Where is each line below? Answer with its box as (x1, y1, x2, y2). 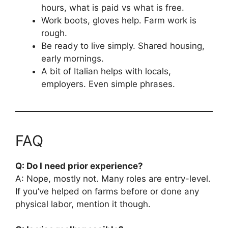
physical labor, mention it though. (15, 198, 151, 209)
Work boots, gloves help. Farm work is (41, 15, 196, 25)
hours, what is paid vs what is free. (41, 2, 184, 13)
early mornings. (41, 53, 104, 64)
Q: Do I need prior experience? (15, 160, 143, 171)
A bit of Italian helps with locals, (41, 66, 171, 76)
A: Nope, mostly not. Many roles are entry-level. (15, 173, 211, 184)
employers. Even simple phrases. (41, 78, 175, 89)
